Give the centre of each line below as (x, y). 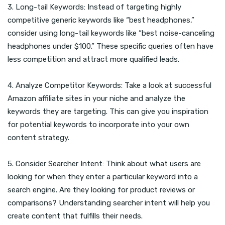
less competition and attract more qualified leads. (93, 60)
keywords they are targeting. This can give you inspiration (108, 112)
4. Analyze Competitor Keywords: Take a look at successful (109, 86)
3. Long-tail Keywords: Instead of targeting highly (94, 7)
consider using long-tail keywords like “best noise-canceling (111, 33)
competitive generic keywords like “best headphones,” (101, 20)
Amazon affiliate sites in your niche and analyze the (96, 99)
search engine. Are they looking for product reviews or (101, 190)
